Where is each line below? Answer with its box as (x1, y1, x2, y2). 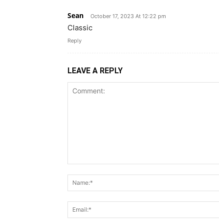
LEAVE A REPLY (67, 66, 123, 75)
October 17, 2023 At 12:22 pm (90, 12, 166, 20)
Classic (67, 22, 92, 32)
